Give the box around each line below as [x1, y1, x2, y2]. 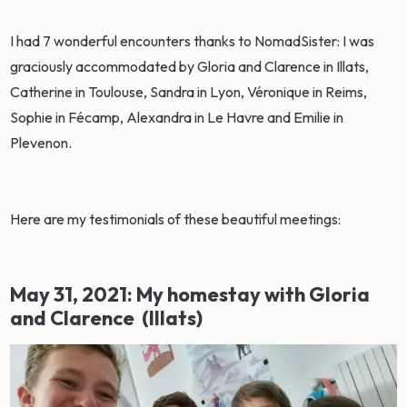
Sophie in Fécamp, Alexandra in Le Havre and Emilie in [10, 107, 344, 126]
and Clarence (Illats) [10, 304, 203, 331]
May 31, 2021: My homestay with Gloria [10, 281, 371, 307]
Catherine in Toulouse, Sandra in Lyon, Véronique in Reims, [10, 82, 368, 101]
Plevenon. [10, 133, 75, 152]
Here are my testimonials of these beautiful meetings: [10, 209, 342, 228]
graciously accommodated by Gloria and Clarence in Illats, [10, 56, 370, 75]
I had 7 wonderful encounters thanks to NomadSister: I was [10, 31, 375, 50]
